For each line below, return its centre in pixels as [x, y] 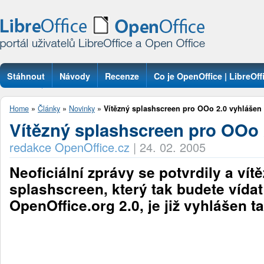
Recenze [122, 76]
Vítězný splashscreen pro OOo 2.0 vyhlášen [183, 108]
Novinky [82, 108]
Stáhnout [26, 76]
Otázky [21, 100]
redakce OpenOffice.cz [70, 147]
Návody [75, 76]
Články [49, 108]
